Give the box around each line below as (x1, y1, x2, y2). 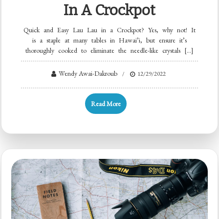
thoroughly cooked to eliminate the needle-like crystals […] (25, 46, 194, 55)
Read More (91, 99, 121, 108)
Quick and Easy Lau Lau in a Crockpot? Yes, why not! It (23, 25, 196, 35)
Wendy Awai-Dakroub (58, 69, 117, 78)
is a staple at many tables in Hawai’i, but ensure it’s (32, 36, 187, 45)
